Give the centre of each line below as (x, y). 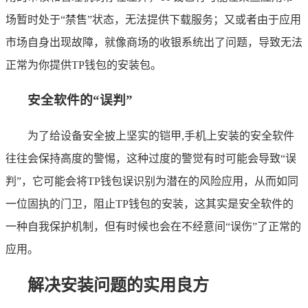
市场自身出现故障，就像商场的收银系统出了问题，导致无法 (154, 42)
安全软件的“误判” (80, 100)
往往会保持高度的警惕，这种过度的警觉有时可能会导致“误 (151, 159)
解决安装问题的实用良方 (118, 285)
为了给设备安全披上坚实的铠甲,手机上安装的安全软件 (161, 136)
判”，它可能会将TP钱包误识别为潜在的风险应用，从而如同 (152, 181)
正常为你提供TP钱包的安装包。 (84, 65)
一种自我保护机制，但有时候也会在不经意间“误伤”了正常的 (153, 227)
